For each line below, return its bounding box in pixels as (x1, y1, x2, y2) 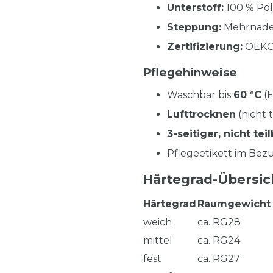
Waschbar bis (167, 88, 233, 101)
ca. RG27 (197, 252, 240, 264)
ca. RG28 (197, 216, 241, 228)
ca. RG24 (197, 234, 240, 246)
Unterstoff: (167, 1, 224, 13)
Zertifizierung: (167, 40, 243, 52)
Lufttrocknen (167, 108, 236, 120)
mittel (143, 234, 172, 246)
